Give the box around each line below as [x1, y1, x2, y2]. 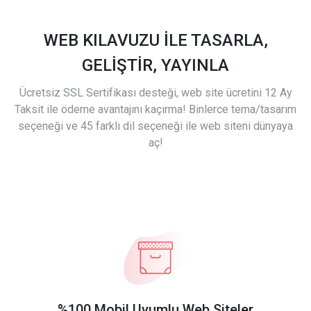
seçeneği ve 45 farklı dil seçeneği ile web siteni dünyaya [18, 119, 293, 133]
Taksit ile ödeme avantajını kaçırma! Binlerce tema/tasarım [15, 103, 296, 117]
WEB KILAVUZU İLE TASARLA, [43, 31, 268, 51]
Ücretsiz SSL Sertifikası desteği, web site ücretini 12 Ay [19, 86, 292, 100]
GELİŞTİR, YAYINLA [82, 56, 229, 76]
